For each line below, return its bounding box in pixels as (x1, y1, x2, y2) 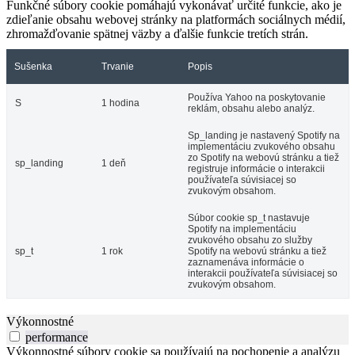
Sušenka (14, 61, 52, 73)
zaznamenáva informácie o (188, 257, 304, 269)
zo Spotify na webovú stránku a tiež (188, 152, 339, 164)
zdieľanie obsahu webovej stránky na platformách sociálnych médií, (6, 13, 345, 27)
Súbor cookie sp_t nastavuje (188, 212, 310, 224)
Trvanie (101, 61, 134, 73)
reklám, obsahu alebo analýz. (188, 103, 315, 115)
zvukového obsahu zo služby (188, 235, 312, 246)
